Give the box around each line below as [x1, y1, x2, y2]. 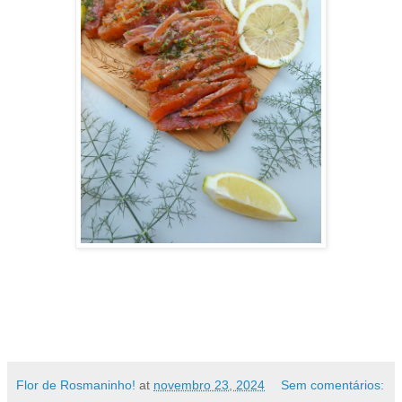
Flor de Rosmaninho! [16, 378, 135, 393]
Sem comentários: [281, 378, 385, 393]
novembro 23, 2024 [153, 378, 265, 393]
